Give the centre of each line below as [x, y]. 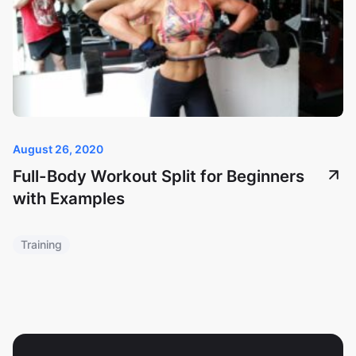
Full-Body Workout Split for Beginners [159, 176]
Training [41, 244]
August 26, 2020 [58, 149]
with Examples [69, 198]
